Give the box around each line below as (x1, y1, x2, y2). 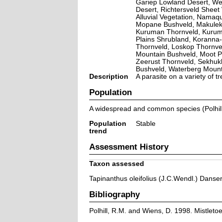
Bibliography (89, 189, 140, 199)
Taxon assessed (89, 160, 144, 167)
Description (89, 72, 128, 80)
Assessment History (89, 142, 168, 151)
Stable (135, 119, 156, 127)
